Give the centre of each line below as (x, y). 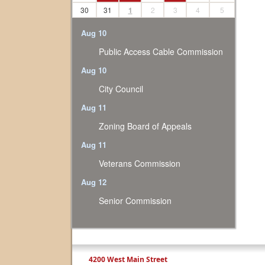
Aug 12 (94, 182)
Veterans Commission (140, 163)
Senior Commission (135, 201)
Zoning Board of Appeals (145, 126)
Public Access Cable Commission (161, 51)
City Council (121, 89)
